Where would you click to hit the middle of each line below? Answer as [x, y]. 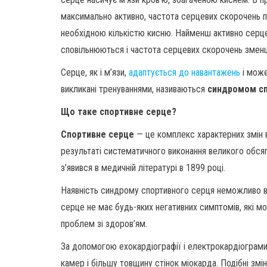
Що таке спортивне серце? [119, 112]
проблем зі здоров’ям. [104, 224]
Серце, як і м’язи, [95, 72]
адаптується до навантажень [184, 72]
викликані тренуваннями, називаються [134, 89]
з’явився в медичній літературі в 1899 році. [143, 168]
